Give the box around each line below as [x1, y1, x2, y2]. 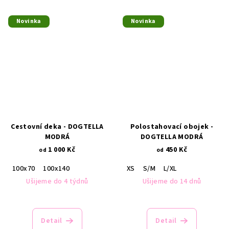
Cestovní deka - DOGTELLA [11, 122, 104, 132]
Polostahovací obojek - [130, 122, 214, 132]
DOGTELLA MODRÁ [140, 132, 203, 142]
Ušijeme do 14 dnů [142, 176, 201, 187]
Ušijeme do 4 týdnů [26, 176, 88, 187]
